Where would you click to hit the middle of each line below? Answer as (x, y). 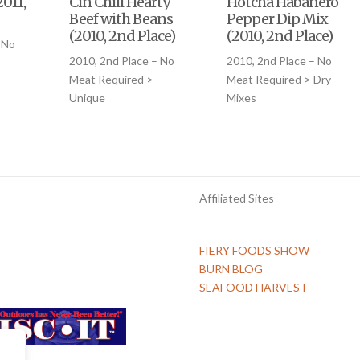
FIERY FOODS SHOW (254, 251)
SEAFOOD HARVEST (254, 288)
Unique (88, 98)
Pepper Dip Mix (278, 19)
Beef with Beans (121, 19)
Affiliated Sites (237, 198)
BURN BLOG (231, 269)
